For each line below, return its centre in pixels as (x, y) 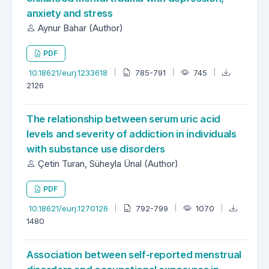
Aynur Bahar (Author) (79, 28)
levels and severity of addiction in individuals (131, 134)
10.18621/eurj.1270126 (70, 208)
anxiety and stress (70, 13)
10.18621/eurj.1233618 (69, 72)
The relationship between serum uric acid (123, 119)
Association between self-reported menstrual (134, 254)
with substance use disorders (96, 149)
